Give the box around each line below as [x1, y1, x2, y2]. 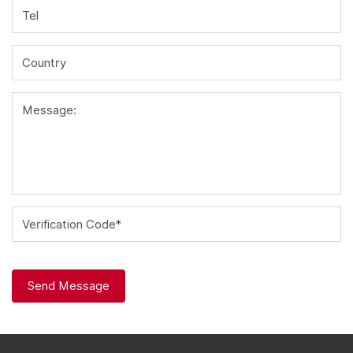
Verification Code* [22, 215, 121, 232]
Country [22, 54, 66, 71]
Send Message [28, 277, 110, 295]
